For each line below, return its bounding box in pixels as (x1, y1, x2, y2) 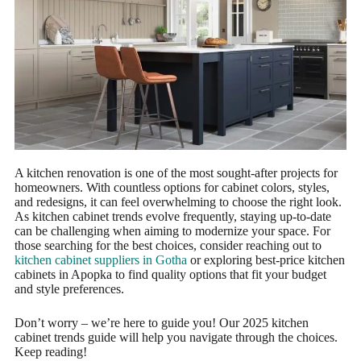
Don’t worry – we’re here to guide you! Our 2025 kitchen (14, 316, 309, 330)
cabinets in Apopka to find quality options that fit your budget (14, 268, 326, 282)
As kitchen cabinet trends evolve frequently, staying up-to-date (14, 210, 331, 224)
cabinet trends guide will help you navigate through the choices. (14, 330, 338, 345)
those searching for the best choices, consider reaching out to (14, 239, 322, 253)
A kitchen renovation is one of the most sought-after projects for (14, 166, 338, 180)
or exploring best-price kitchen (186, 253, 345, 268)
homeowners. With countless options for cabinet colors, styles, (14, 180, 330, 195)
